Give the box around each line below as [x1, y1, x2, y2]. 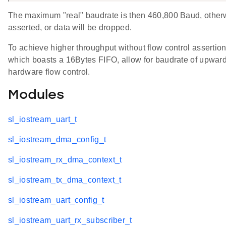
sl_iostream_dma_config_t [8, 135, 106, 144]
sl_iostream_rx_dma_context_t [8, 155, 122, 164]
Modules [8, 89, 64, 103]
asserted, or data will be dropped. [8, 23, 132, 32]
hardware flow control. [8, 67, 90, 76]
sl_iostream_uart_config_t [8, 195, 104, 204]
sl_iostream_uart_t [8, 115, 77, 124]
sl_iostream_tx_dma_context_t [8, 175, 122, 184]
